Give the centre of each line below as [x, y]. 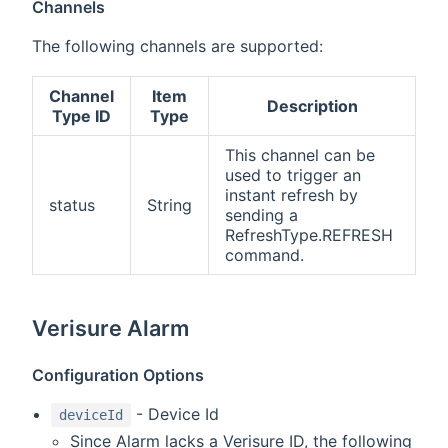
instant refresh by [291, 195]
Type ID [81, 116]
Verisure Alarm [111, 328]
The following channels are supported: [177, 46]
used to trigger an [293, 175]
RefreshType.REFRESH [309, 235]
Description [312, 106]
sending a [261, 215]
